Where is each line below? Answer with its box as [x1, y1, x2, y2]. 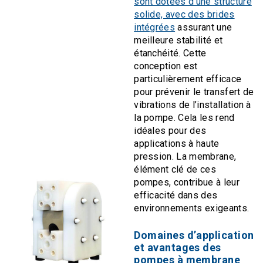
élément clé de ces [134, 163, 216, 175]
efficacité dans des [134, 189, 218, 201]
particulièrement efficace [134, 73, 242, 85]
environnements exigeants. [134, 202, 249, 214]
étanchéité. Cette [134, 47, 207, 59]
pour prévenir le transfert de [134, 86, 254, 97]
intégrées [134, 21, 176, 33]
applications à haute [134, 137, 220, 149]
